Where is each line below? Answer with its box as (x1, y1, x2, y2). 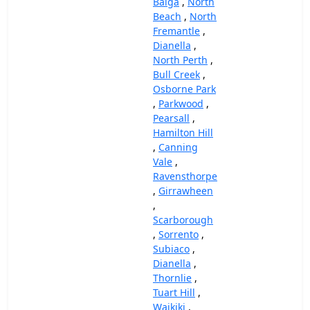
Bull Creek (153, 68, 200, 81)
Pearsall (153, 111, 190, 125)
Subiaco (153, 242, 190, 255)
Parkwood (158, 97, 203, 110)
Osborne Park (153, 82, 216, 95)
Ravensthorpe (153, 170, 217, 183)
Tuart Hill (153, 286, 195, 299)
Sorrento (158, 228, 199, 241)
